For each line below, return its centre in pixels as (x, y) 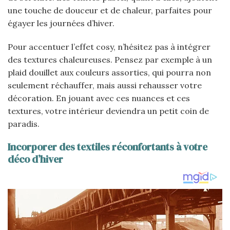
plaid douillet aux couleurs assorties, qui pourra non (109, 72)
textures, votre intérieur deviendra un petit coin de (108, 111)
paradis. (24, 123)
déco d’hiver (35, 159)
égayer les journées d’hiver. (61, 23)
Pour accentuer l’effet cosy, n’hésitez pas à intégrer (109, 46)
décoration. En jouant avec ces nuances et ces (99, 98)
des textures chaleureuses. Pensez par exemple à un (110, 59)
